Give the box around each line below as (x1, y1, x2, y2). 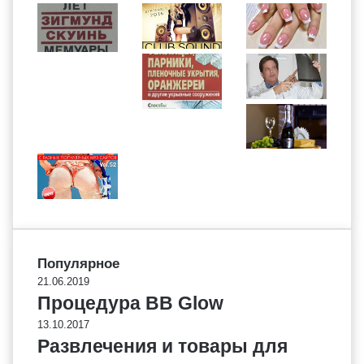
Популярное (37, 255, 119, 271)
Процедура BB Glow (37, 292, 223, 314)
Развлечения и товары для (37, 335, 288, 357)
